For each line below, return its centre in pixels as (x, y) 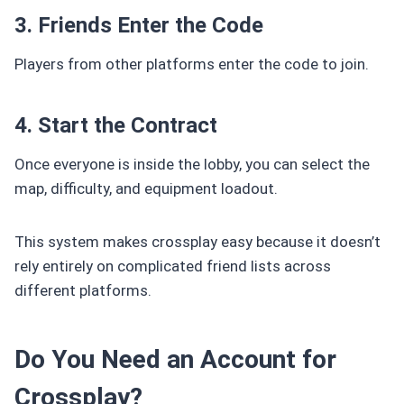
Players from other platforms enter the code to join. (192, 64)
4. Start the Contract (116, 125)
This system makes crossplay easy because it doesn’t (197, 241)
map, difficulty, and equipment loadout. (146, 188)
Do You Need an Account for (175, 359)
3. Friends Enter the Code (139, 25)
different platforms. (83, 290)
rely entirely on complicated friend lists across (173, 266)
